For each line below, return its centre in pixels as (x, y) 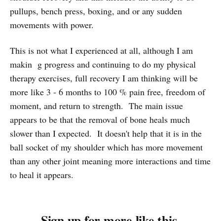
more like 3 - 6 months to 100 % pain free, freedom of (108, 92)
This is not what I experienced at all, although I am (101, 50)
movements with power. (52, 25)
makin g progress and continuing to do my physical (103, 64)
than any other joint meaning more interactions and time (110, 161)
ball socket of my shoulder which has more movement (106, 147)
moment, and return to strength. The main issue (96, 106)
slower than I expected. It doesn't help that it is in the (106, 133)
